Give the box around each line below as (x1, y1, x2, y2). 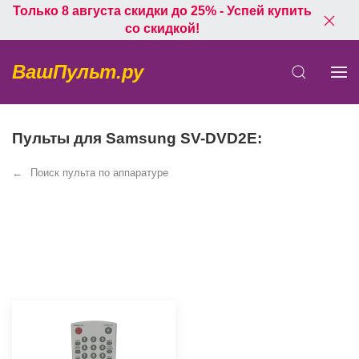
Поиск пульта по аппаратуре (30, 167, 168, 179)
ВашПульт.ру (12, 61, 143, 83)
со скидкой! (124, 22, 200, 35)
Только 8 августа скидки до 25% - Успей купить (12, 4, 312, 18)
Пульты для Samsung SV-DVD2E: (12, 130, 262, 147)
